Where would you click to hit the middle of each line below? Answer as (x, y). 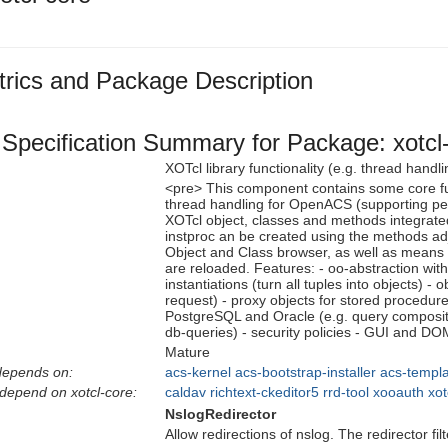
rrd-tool (346, 392)
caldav (185, 392)
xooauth (398, 392)
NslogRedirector (220, 414)
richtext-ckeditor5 (264, 392)
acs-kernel (198, 372)
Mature (187, 352)
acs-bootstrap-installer (305, 372)
